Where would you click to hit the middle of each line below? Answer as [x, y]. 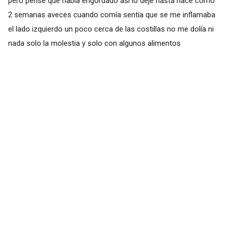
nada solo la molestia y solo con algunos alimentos [94, 43]
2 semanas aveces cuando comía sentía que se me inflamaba [111, 15]
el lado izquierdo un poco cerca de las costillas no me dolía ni [111, 29]
